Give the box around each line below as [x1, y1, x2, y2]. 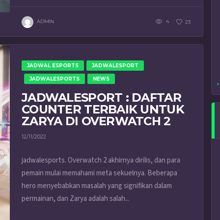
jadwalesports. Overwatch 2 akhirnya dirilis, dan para [22, 155, 180, 165]
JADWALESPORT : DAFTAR [22, 90, 181, 105]
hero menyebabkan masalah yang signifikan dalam [22, 180, 172, 191]
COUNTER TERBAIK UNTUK [22, 102, 184, 117]
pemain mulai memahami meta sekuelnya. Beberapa [22, 167, 177, 178]
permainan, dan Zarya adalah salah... [22, 193, 130, 204]
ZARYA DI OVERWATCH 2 [22, 114, 171, 129]
